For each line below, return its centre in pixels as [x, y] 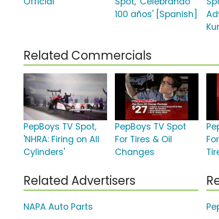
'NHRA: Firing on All [61, 140]
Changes [135, 152]
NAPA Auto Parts [58, 207]
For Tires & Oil [144, 140]
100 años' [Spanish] [156, 14]
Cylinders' [44, 152]
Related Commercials [88, 56]
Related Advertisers [79, 181]
